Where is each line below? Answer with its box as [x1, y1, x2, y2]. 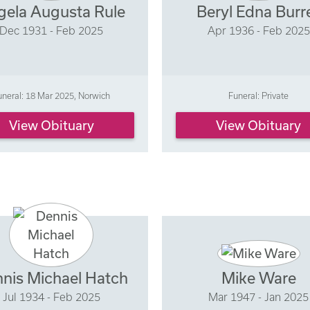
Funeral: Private [228, 91, 289, 101]
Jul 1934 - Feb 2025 [2, 290, 100, 303]
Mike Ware [221, 268, 296, 286]
